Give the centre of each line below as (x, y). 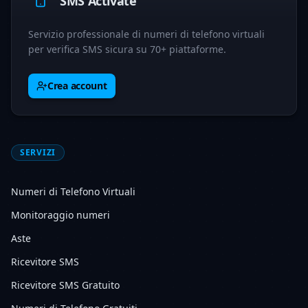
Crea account (77, 86)
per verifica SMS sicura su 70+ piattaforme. (127, 49)
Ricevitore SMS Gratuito (65, 285)
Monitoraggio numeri (60, 215)
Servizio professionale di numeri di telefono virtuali (146, 34)
